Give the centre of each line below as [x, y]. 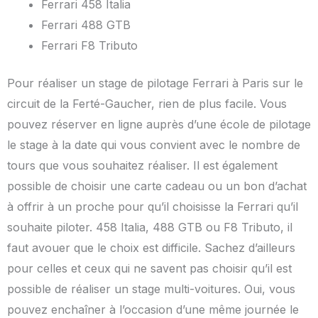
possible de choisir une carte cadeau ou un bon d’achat [157, 186]
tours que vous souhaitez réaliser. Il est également [142, 166]
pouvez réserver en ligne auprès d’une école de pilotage [159, 125]
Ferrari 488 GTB [86, 25]
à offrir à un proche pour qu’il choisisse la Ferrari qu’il [153, 207]
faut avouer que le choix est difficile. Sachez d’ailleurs [151, 248]
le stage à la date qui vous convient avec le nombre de [154, 145]
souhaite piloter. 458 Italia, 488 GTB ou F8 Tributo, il [150, 227]
